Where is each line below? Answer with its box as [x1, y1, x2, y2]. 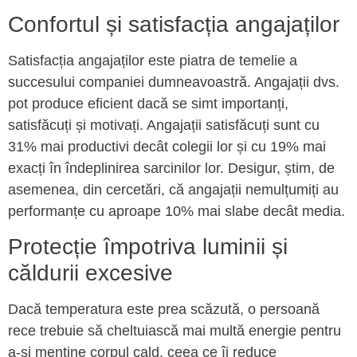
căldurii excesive [8, 261, 173, 286]
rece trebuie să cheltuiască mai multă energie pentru [8, 323, 341, 339]
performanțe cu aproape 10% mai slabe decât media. [8, 202, 345, 219]
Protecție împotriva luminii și [8, 234, 288, 260]
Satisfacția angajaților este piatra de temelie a [8, 52, 297, 69]
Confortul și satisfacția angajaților [8, 11, 339, 37]
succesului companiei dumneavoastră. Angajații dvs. [8, 73, 339, 90]
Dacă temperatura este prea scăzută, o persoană [8, 301, 320, 318]
